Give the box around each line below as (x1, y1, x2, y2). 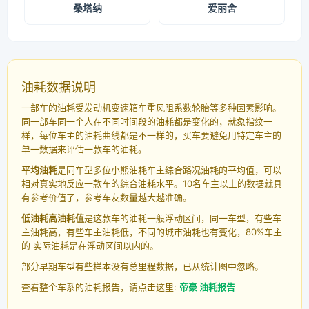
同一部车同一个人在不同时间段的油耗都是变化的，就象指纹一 (21, 116, 272, 128)
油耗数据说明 (21, 80, 96, 95)
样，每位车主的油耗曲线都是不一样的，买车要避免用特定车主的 (21, 130, 281, 141)
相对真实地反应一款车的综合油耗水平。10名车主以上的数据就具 (21, 178, 282, 190)
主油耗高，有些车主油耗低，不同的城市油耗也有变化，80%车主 (21, 226, 282, 238)
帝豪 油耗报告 (179, 281, 235, 293)
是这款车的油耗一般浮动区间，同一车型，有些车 (84, 212, 281, 224)
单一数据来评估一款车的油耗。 (21, 143, 147, 155)
